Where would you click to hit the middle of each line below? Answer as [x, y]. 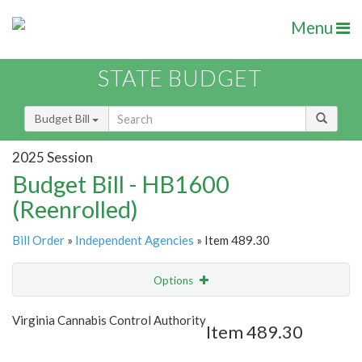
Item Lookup [48, 347]
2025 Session [53, 157]
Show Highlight [131, 313]
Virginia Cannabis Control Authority [109, 320]
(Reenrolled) [75, 209]
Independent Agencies [135, 240]
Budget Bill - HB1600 [121, 184]
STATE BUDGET [180, 78]
